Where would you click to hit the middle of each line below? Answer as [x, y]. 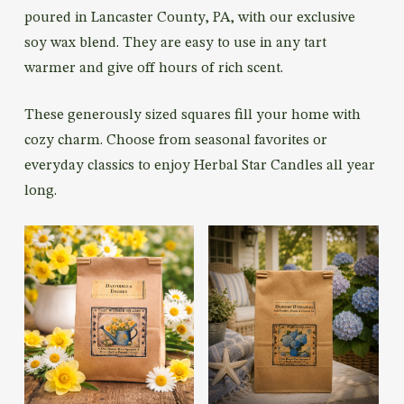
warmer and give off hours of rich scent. [153, 69]
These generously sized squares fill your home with [192, 115]
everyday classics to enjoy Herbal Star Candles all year [199, 166]
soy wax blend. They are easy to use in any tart [175, 43]
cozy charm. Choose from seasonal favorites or [175, 141]
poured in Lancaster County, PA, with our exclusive [189, 18]
